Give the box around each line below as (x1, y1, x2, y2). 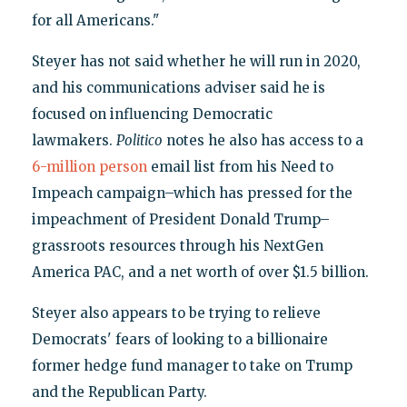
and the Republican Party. (31, 382, 207, 401)
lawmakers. (31, 131, 116, 149)
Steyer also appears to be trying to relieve (31, 303, 321, 322)
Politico (115, 131, 163, 149)
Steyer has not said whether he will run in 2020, (31, 52, 361, 70)
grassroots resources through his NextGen (31, 236, 323, 254)
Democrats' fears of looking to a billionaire (31, 330, 328, 348)
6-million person (31, 157, 147, 175)
